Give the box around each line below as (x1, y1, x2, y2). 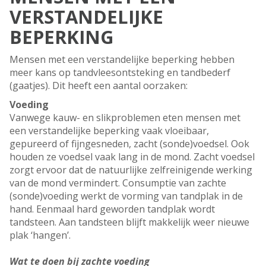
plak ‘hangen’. (9, 229, 73, 242)
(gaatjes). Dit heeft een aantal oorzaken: (9, 79, 188, 93)
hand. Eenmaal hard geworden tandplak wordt (9, 202, 215, 216)
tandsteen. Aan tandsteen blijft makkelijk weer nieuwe (9, 216, 249, 229)
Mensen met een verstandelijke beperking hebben (9, 53, 235, 66)
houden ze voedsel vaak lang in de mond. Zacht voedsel (9, 150, 255, 164)
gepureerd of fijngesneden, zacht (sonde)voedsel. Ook (9, 137, 249, 151)
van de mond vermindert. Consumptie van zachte (9, 176, 226, 190)
